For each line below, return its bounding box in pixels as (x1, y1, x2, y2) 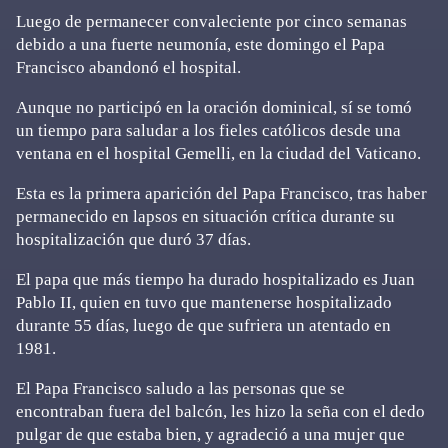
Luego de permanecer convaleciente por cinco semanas (16, 12, 407, 31)
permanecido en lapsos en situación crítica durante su (16, 207, 395, 226)
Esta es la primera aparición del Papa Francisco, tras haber (16, 184, 427, 203)
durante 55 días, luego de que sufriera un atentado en (16, 316, 391, 335)
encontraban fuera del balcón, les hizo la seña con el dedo (16, 402, 425, 421)
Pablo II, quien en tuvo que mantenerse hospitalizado (16, 293, 392, 312)
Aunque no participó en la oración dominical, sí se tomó (16, 98, 412, 117)
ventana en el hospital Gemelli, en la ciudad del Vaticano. (16, 144, 421, 163)
